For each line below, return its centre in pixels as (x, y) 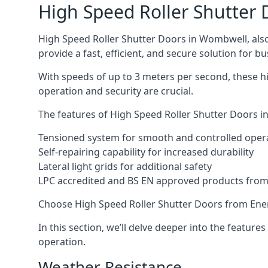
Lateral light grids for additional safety (125, 166)
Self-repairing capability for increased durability (146, 152)
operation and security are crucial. (116, 91)
